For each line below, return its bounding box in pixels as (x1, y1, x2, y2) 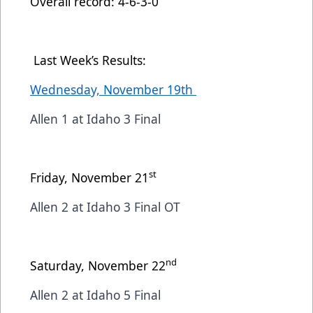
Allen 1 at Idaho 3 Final (30, 110, 161, 127)
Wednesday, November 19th (30, 80, 196, 98)
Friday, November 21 (30, 168, 149, 186)
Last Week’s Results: (30, 51, 146, 68)
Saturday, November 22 (30, 256, 166, 274)
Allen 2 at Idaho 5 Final (30, 286, 161, 303)
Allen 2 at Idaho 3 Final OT (30, 198, 180, 215)
